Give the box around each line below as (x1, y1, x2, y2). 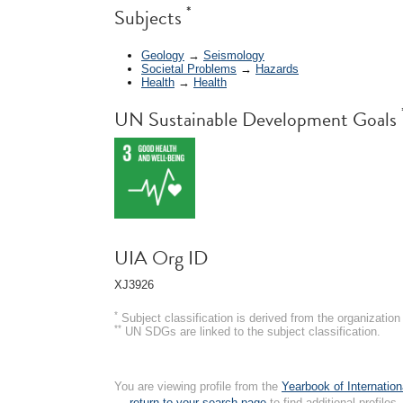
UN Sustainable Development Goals (114, 103, 401, 134)
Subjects (114, 3, 186, 32)
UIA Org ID (114, 242, 208, 273)
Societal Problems (141, 61, 237, 76)
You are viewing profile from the (114, 379, 282, 393)
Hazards (255, 61, 299, 76)
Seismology (203, 48, 264, 62)
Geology (141, 48, 184, 62)
